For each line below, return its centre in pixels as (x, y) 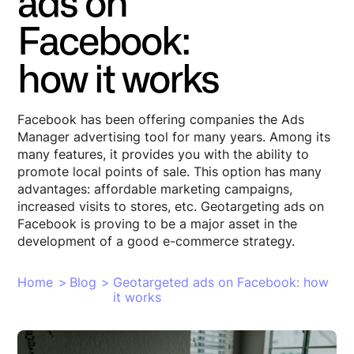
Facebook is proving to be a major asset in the (158, 224)
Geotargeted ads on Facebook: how (220, 282)
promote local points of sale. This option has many (170, 172)
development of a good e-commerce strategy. (156, 241)
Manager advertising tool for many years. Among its (174, 137)
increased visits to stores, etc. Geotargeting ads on (171, 207)
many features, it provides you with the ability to (164, 154)
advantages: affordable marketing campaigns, (155, 189)
